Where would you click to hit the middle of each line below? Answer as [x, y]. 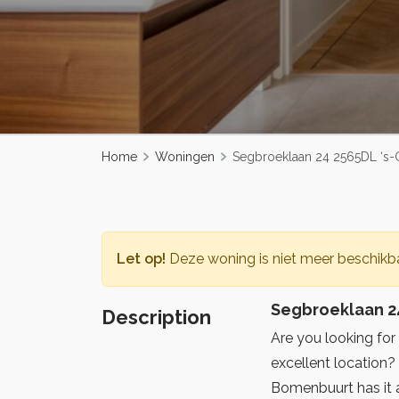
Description [156, 317]
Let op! [141, 259]
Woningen [185, 157]
